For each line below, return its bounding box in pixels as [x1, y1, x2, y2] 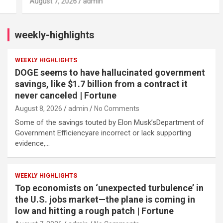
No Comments [94, 104, 139, 112]
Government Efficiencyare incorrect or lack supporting [15, 128, 191, 137]
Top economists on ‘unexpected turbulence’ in [15, 182, 204, 193]
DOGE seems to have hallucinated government [15, 67, 205, 78]
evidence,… [15, 138, 50, 148]
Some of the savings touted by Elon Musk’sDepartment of [15, 117, 204, 127]
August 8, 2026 [15, 104, 62, 112]
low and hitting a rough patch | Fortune [15, 205, 174, 216]
